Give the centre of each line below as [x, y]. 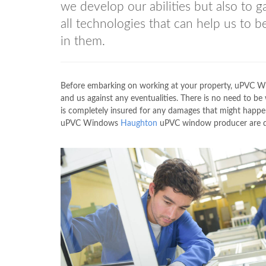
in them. [83, 41]
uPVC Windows [91, 123]
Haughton [139, 123]
